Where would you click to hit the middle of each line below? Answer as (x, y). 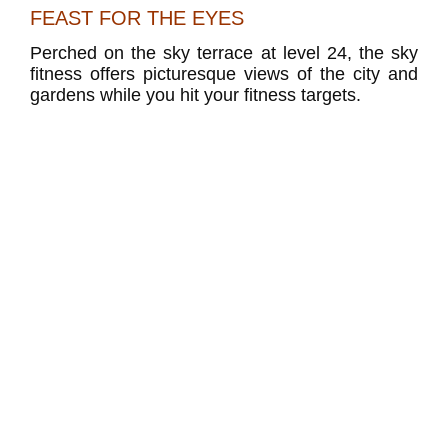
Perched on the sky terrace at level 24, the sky (224, 53)
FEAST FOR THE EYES (137, 18)
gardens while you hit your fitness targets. (195, 95)
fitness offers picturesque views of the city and (224, 74)
